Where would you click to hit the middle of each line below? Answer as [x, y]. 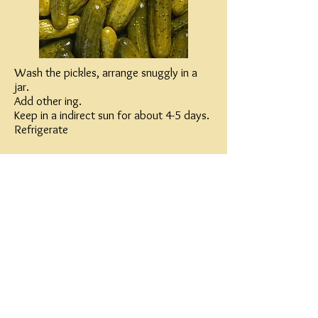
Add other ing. [48, 101]
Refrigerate [41, 129]
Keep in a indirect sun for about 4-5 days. [112, 115]
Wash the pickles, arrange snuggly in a [106, 72]
